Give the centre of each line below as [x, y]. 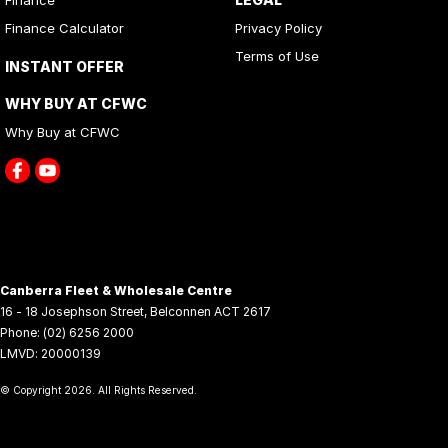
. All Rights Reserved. [144, 389]
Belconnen [180, 311]
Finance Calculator [64, 27]
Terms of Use [276, 55]
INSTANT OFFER [64, 66]
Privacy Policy [278, 27]
